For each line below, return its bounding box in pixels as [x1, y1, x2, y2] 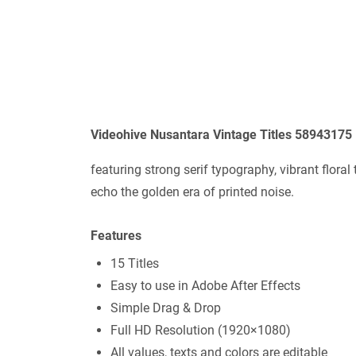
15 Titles [110, 255, 159, 271]
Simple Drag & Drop [110, 300, 221, 315]
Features [91, 227, 141, 243]
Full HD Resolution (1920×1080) [110, 322, 291, 338]
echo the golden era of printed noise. [91, 184, 294, 199]
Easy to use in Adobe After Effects [110, 277, 300, 293]
